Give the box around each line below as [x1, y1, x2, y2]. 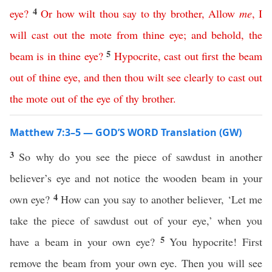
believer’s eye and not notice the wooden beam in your [10, 171, 262, 185]
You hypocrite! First [169, 234, 263, 249]
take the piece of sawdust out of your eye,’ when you [10, 213, 262, 228]
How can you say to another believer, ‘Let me [61, 192, 263, 206]
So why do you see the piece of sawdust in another [19, 149, 263, 164]
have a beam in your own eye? [10, 234, 160, 249]
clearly [184, 70, 214, 84]
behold [211, 27, 242, 42]
